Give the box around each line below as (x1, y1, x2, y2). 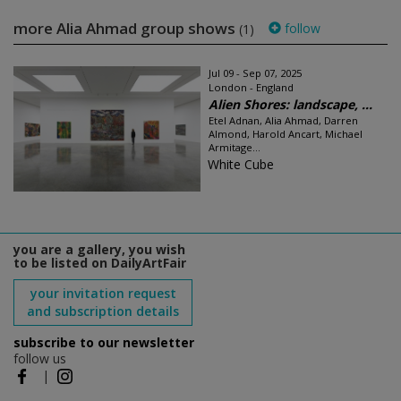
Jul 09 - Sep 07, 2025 (209, 65, 302, 80)
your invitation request (30, 284, 176, 302)
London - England (209, 80, 294, 94)
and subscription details (27, 302, 179, 320)
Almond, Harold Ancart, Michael (209, 126, 363, 141)
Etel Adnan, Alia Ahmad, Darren (209, 113, 358, 127)
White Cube (208, 155, 274, 173)
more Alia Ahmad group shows (13, 17, 239, 38)
